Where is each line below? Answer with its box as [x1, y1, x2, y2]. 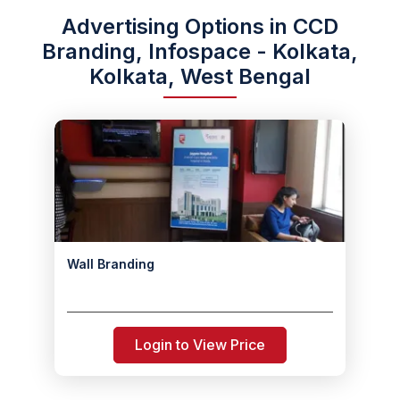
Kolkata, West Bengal [89, 63, 311, 89]
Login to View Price [135, 336, 265, 354]
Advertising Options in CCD [62, 13, 338, 39]
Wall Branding [67, 256, 154, 271]
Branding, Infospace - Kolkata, [42, 38, 358, 64]
